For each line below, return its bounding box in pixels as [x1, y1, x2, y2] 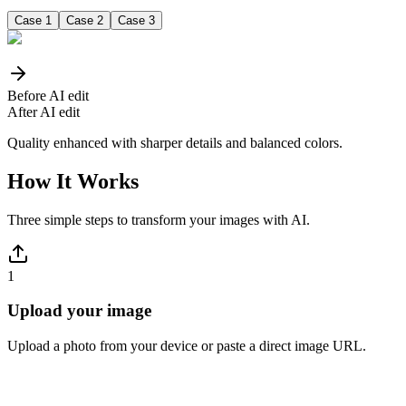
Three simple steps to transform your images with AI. [7, 211, 310, 227]
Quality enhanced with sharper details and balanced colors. [7, 134, 343, 150]
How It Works [7, 169, 139, 193]
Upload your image [7, 301, 151, 321]
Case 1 [14, 13, 52, 27]
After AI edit [7, 103, 80, 120]
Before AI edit [7, 87, 89, 103]
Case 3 [118, 13, 155, 27]
